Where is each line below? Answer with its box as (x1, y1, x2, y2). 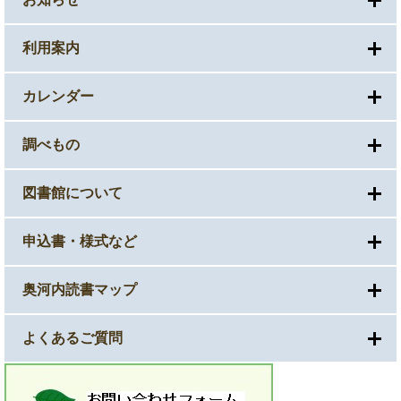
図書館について (22, 184, 123, 200)
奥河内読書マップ (22, 281, 137, 297)
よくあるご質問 (22, 329, 123, 346)
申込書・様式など (22, 233, 137, 249)
